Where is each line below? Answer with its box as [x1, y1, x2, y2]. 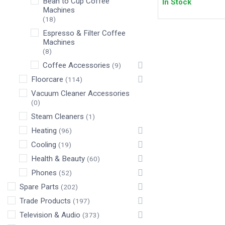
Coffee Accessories [43, 61, 110, 70]
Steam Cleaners [31, 112, 84, 121]
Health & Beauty [31, 154, 85, 163]
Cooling [31, 140, 56, 149]
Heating [31, 126, 57, 135]
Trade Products [20, 196, 71, 205]
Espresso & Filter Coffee [43, 29, 126, 38]
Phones [31, 168, 57, 177]
